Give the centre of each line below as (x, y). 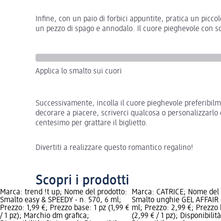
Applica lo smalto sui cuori (79, 71)
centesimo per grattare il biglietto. (92, 123)
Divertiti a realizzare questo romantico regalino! (114, 148)
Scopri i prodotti (82, 180)
